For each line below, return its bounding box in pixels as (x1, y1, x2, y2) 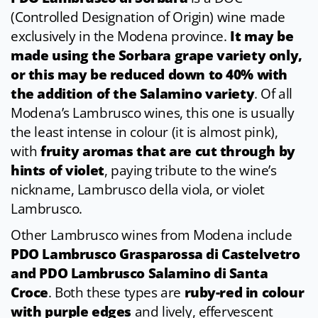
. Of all (254, 84, 292, 104)
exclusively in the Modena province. (11, 27, 231, 46)
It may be (230, 27, 294, 46)
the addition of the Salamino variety (11, 84, 255, 104)
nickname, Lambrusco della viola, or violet (11, 180, 265, 199)
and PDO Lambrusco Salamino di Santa (11, 264, 268, 283)
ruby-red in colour (184, 283, 305, 302)
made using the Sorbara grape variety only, (11, 46, 302, 65)
